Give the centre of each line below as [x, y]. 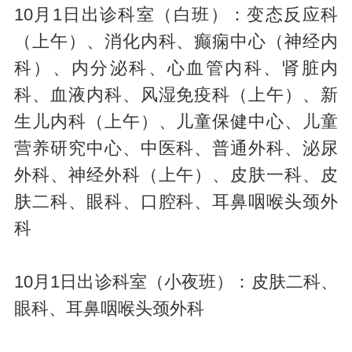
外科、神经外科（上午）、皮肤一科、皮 [176, 175]
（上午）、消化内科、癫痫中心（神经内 [176, 41]
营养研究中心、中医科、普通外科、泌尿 [176, 148]
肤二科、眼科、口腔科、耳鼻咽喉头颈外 [176, 202]
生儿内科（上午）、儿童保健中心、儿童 [176, 121]
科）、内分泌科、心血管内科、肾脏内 [176, 68]
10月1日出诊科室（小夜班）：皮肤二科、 [176, 282]
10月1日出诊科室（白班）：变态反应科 [176, 15]
